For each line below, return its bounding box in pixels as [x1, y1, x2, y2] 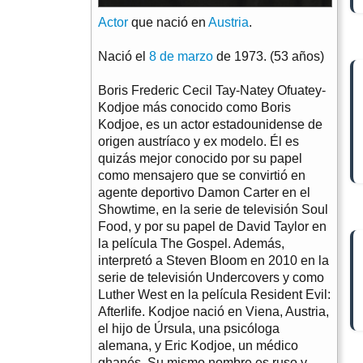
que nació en [128, 15, 208, 29]
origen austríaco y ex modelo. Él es [98, 134, 299, 148]
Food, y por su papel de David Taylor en [98, 219, 327, 233]
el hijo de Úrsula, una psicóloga [98, 321, 280, 335]
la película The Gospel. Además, [98, 236, 284, 250]
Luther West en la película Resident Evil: [98, 287, 331, 301]
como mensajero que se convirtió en [98, 168, 305, 182]
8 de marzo [149, 49, 213, 63]
